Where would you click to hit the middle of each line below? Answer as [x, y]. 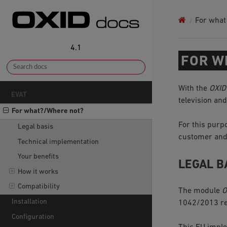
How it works [38, 172]
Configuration [33, 217]
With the [194, 88]
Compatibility [39, 187]
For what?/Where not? [48, 111]
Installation [30, 202]
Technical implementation [58, 142]
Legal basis [35, 127]
